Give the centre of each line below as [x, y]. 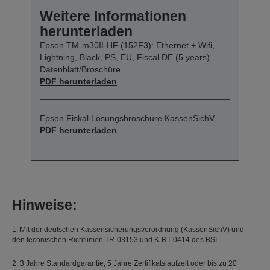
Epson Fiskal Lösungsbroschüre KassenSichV [127, 118]
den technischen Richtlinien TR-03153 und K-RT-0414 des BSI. [115, 240]
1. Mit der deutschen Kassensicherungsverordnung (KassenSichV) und [128, 229]
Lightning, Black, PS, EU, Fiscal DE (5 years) [125, 57]
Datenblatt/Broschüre [80, 69]
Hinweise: [45, 205]
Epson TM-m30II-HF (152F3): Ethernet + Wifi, [127, 45]
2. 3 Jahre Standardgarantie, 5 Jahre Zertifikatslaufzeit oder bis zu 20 [124, 263]
